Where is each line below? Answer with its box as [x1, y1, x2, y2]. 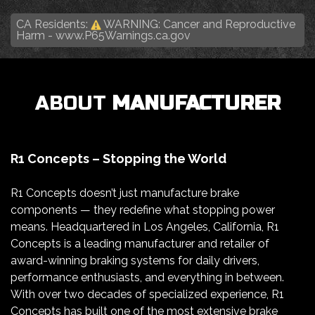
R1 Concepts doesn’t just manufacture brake [11, 186, 239, 200]
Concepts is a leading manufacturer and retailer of [11, 237, 269, 251]
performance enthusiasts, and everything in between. [11, 271, 284, 285]
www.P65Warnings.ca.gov [56, 29, 191, 43]
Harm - [16, 29, 56, 43]
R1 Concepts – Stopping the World [11, 151, 226, 167]
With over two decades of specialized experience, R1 [11, 288, 284, 302]
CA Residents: [16, 18, 91, 31]
